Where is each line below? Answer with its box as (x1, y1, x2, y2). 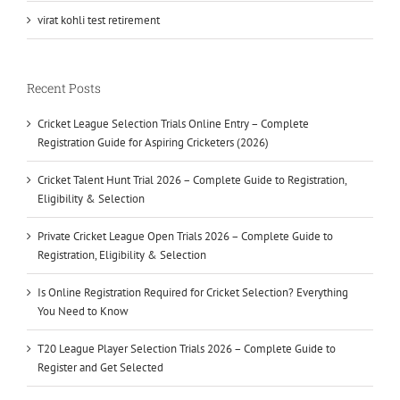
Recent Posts (27, 79, 101, 96)
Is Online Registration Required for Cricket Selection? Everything (37, 284, 348, 300)
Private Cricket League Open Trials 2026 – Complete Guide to (37, 228, 333, 244)
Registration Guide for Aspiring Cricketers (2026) (37, 134, 269, 150)
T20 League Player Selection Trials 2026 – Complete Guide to (37, 340, 336, 356)
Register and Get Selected (37, 359, 163, 375)
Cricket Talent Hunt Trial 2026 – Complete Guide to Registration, (37, 171, 346, 187)
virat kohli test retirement (37, 12, 160, 28)
